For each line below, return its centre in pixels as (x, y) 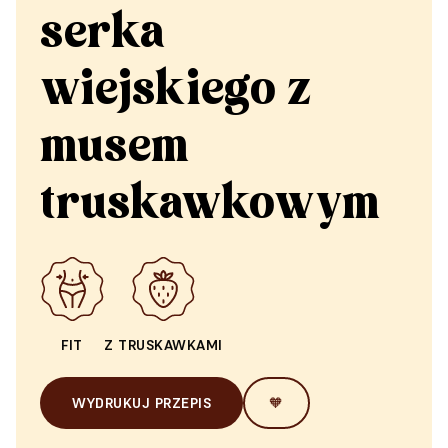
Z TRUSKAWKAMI (163, 345)
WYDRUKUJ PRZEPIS (141, 403)
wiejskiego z (175, 90)
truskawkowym (210, 204)
